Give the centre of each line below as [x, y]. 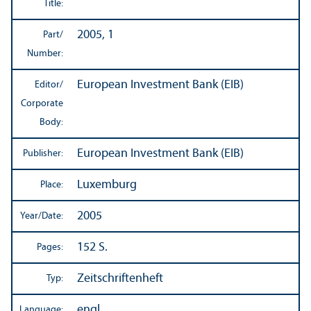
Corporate [42, 104]
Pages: [50, 248]
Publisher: [43, 154]
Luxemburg [107, 185]
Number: [45, 54]
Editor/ [49, 85]
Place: [52, 185]
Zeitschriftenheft [120, 279]
